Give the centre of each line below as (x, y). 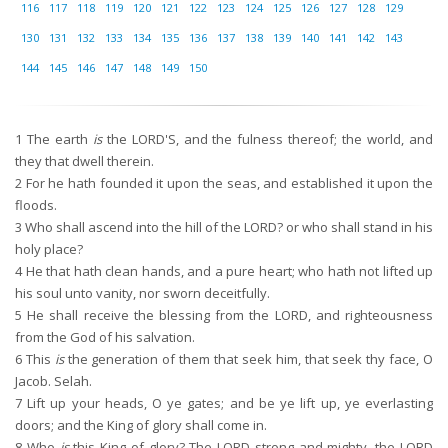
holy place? (49, 249)
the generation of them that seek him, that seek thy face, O (248, 359)
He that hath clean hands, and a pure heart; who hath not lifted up (227, 271)
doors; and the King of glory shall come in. (141, 425)
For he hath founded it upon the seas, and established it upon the (227, 183)
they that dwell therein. (84, 161)
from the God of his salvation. (105, 337)
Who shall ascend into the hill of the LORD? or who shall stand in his (227, 227)
